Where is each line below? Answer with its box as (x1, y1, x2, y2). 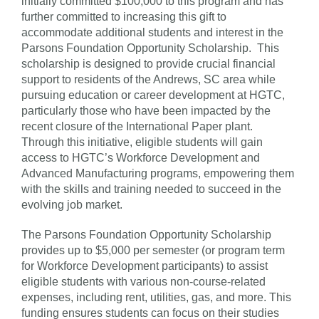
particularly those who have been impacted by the (21, 104, 271, 117)
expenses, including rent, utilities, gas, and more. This (21, 291, 291, 303)
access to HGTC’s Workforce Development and (21, 151, 260, 164)
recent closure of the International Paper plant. (21, 120, 253, 132)
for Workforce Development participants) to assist (21, 259, 268, 272)
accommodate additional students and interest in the (21, 26, 283, 38)
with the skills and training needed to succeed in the (21, 182, 281, 195)
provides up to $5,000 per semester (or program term (21, 244, 285, 256)
